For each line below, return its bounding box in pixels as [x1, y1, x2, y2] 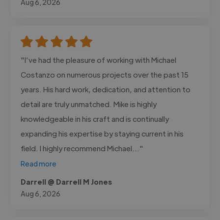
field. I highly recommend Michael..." [21, 143, 144, 153]
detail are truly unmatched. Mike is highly [21, 99, 157, 109]
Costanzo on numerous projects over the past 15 [21, 69, 189, 79]
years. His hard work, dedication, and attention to [21, 84, 191, 94]
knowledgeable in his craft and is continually [21, 113, 169, 123]
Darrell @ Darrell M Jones [21, 177, 112, 186]
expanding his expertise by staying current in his [21, 128, 184, 138]
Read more [21, 159, 57, 168]
